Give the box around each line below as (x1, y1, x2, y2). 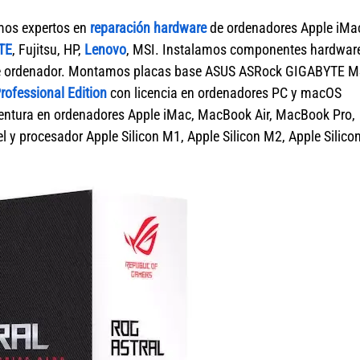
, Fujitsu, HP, (12, 41, 84, 58)
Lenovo (84, 41, 126, 58)
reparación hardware (90, 19, 207, 36)
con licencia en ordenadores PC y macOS (107, 84, 342, 101)
